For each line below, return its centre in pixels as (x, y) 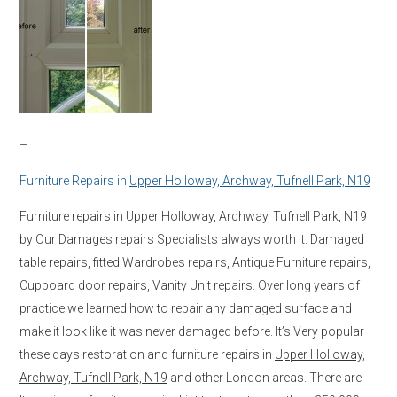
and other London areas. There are (265, 377)
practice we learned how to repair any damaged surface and (186, 308)
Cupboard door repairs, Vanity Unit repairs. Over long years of (190, 285)
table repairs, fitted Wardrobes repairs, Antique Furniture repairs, (195, 262)
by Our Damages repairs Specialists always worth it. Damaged (192, 239)
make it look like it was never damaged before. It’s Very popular (192, 331)
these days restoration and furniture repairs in (147, 354)
